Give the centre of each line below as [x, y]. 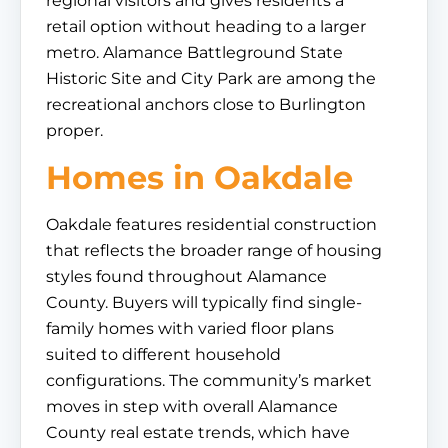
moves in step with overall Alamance [192, 406]
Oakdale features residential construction [211, 224]
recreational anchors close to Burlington [206, 104]
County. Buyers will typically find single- [204, 302]
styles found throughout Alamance [186, 276]
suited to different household [163, 354]
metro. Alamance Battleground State [194, 52]
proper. [74, 130]
